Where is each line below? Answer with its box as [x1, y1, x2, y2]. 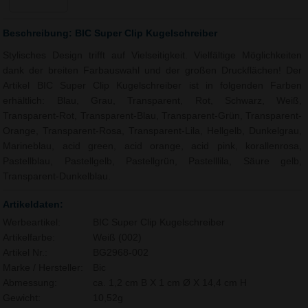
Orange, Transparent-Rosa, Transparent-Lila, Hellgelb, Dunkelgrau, [3, 125, 302, 136]
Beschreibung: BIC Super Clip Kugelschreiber [3, 27, 218, 38]
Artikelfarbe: [3, 232, 56, 243]
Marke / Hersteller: [3, 262, 84, 273]
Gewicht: [3, 292, 41, 303]
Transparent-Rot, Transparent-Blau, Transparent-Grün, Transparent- [3, 110, 302, 121]
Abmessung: [3, 277, 58, 288]
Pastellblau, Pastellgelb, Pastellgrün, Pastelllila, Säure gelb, [3, 155, 302, 166]
